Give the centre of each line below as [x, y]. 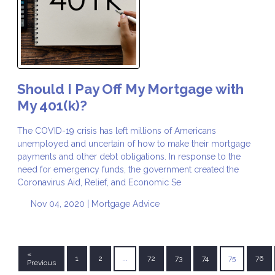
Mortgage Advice [125, 203]
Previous [41, 263]
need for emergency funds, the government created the [128, 169]
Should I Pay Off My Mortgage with [130, 89]
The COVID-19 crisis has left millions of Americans [117, 130]
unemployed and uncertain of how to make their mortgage [134, 143]
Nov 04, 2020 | [60, 203]
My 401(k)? [52, 105]
